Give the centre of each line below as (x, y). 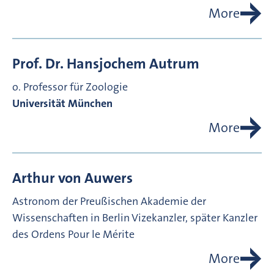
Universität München (62, 104)
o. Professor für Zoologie (70, 87)
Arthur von (47, 178)
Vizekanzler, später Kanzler (194, 218)
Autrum (174, 64)
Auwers (109, 178)
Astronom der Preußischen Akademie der (109, 202)
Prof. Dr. (38, 64)
